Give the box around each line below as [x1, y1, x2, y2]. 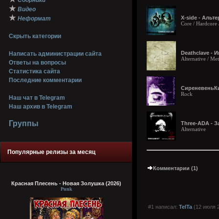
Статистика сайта [9, 68, 60, 75]
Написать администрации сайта [9, 50, 102, 57]
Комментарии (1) [153, 165, 198, 171]
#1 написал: [147, 204, 179, 210]
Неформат [18, 15, 51, 22]
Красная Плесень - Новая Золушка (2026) [11, 180, 121, 186]
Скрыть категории [9, 33, 61, 40]
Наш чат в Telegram [9, 94, 65, 101]
